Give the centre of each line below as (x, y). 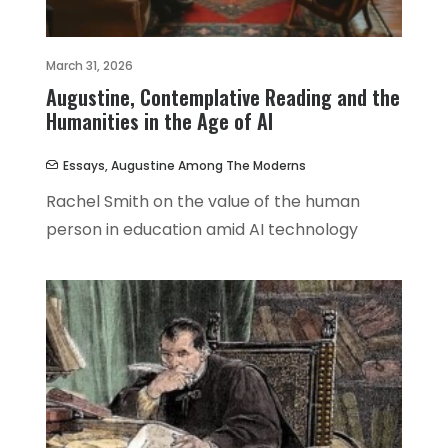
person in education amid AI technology (202, 230)
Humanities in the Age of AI (159, 121)
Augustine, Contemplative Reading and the (223, 97)
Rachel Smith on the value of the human (203, 202)
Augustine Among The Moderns (208, 166)
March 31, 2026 (89, 66)
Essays (84, 166)
